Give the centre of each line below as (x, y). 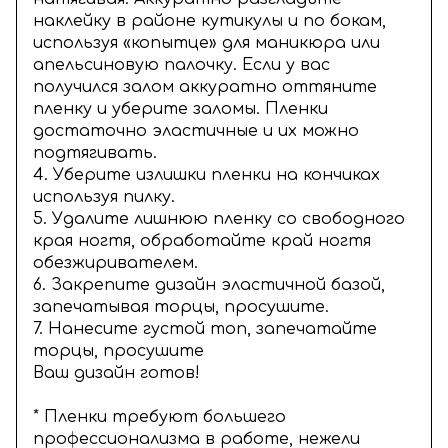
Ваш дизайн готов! (116, 373)
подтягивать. (95, 153)
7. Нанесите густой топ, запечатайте (205, 329)
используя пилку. (104, 197)
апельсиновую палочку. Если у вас (181, 65)
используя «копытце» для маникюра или (206, 43)
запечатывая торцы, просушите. (181, 307)
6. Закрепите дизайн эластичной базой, (209, 285)
